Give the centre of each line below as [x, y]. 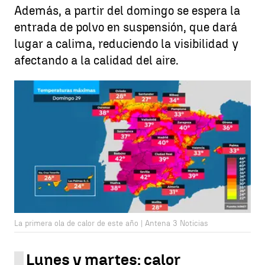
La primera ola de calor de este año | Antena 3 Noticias [111, 224]
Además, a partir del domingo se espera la [127, 11]
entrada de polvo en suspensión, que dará [126, 27]
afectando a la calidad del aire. [96, 60]
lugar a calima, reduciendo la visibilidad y [126, 44]
